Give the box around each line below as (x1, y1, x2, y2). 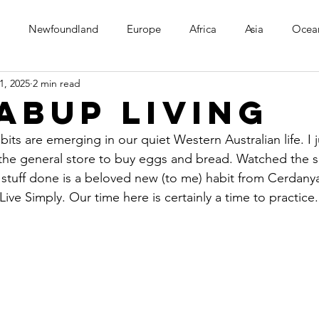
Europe (127, 21, 161, 36)
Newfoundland (28, 21, 98, 36)
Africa (189, 21, 216, 36)
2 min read (33, 76, 80, 90)
